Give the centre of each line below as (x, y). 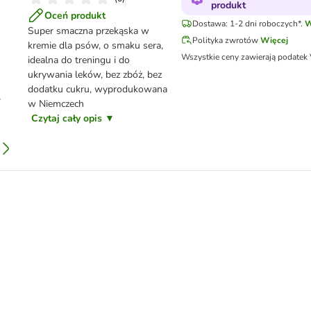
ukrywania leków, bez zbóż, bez (94, 75)
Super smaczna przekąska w (88, 31)
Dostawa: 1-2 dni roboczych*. (247, 24)
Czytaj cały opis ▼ (73, 118)
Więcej (274, 40)
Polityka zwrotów (225, 40)
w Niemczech (56, 104)
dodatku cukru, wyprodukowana (97, 89)
